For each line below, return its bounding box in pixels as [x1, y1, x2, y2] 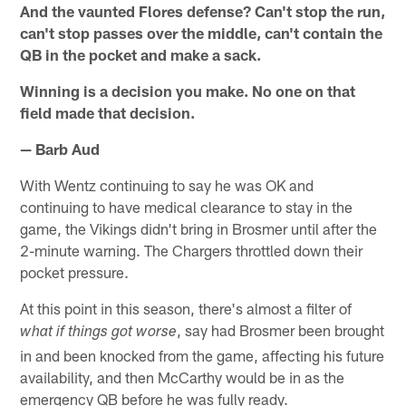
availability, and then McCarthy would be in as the [20, 367, 345, 386]
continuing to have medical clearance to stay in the [20, 197, 353, 216]
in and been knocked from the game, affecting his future [20, 345, 385, 364]
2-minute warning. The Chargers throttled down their [20, 240, 363, 259]
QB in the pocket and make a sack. [20, 44, 262, 63]
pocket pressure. [20, 262, 130, 281]
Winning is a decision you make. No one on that [20, 81, 356, 100]
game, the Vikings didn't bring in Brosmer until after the [20, 218, 378, 237]
